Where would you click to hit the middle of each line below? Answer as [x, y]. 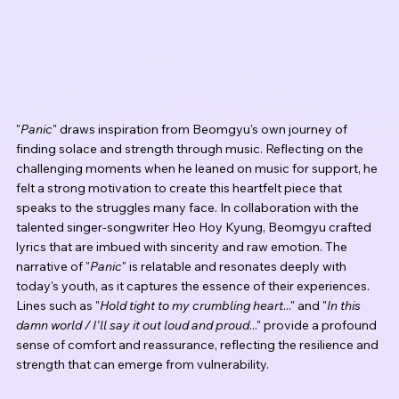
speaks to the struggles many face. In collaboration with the [189, 208]
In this [345, 306]
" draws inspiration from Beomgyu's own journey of [201, 130]
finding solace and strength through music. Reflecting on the [191, 149]
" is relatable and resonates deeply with [236, 267]
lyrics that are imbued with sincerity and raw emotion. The [183, 247]
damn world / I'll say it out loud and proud [133, 326]
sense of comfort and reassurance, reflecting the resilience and [199, 345]
